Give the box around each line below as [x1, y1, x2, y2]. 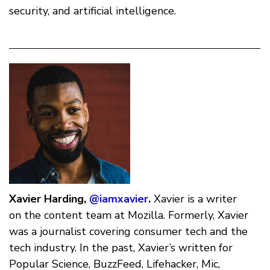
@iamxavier [89, 192, 148, 207]
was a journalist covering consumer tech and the [9, 224, 248, 239]
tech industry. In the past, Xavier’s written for [9, 240, 233, 256]
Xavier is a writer [151, 192, 237, 207]
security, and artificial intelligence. [9, 3, 176, 18]
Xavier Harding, [9, 192, 86, 207]
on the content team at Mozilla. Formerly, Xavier [9, 208, 248, 223]
